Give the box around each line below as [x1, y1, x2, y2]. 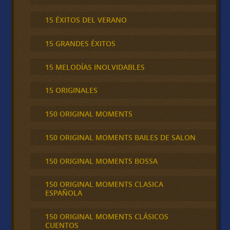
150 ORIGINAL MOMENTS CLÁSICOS [45, 212, 168, 222]
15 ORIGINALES [45, 85, 98, 95]
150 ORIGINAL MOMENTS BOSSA [45, 156, 158, 166]
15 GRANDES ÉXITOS [45, 38, 116, 48]
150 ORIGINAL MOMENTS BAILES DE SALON [45, 132, 196, 142]
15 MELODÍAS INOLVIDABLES [45, 62, 145, 72]
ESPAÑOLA [45, 188, 82, 198]
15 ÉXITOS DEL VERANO [45, 15, 127, 25]
